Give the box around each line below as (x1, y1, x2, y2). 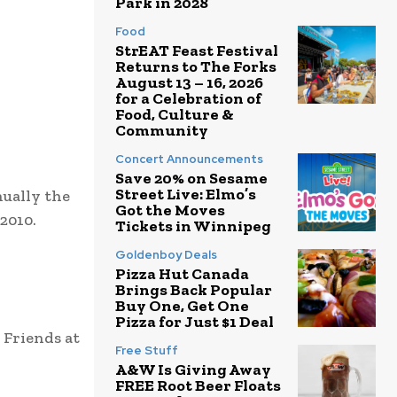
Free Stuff (115, 343, 178, 359)
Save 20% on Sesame (115, 168, 268, 189)
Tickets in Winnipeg (115, 216, 271, 237)
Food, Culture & (115, 105, 234, 125)
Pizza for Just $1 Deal (115, 312, 274, 332)
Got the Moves (115, 200, 225, 221)
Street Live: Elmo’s (115, 184, 256, 205)
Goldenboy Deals (115, 247, 217, 263)
